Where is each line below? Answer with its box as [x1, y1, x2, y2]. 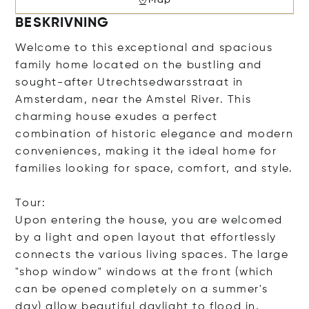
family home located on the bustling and [15, 59, 262, 71]
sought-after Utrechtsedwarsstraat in [15, 77, 244, 88]
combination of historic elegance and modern [15, 128, 294, 140]
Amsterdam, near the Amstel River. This [15, 94, 252, 106]
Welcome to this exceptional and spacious [15, 42, 273, 54]
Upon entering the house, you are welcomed [15, 215, 283, 226]
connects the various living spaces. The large [15, 249, 289, 261]
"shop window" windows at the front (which [15, 266, 275, 278]
